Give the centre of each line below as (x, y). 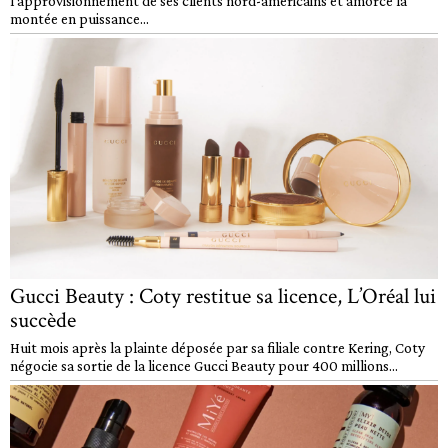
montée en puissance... (79, 19)
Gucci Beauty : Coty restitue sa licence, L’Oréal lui (223, 296)
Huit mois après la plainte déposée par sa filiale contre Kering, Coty (217, 347)
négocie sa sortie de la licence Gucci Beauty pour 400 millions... (204, 365)
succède (43, 320)
